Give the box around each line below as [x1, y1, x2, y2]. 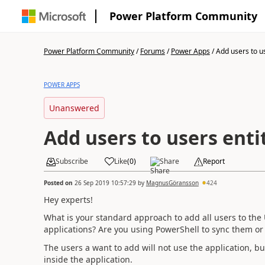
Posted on [43, 178, 75, 187]
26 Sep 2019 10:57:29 [74, 178, 136, 187]
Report [202, 156, 225, 166]
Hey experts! [43, 193, 93, 205]
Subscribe [55, 156, 88, 166]
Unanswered [49, 102, 99, 114]
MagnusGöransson [146, 178, 199, 187]
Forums [140, 46, 165, 56]
